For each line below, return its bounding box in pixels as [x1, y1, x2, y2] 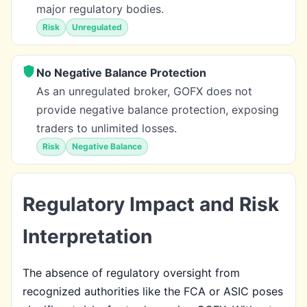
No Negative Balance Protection [36, 65, 206, 79]
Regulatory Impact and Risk [23, 192, 279, 216]
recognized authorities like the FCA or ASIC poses [23, 284, 283, 298]
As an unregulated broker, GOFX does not [36, 84, 252, 98]
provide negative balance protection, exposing [36, 102, 279, 116]
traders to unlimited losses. [36, 121, 177, 135]
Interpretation [23, 224, 152, 248]
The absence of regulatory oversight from [23, 265, 240, 280]
